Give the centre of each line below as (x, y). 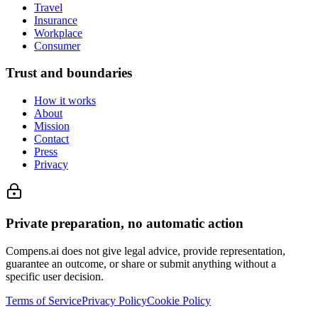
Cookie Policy (179, 300)
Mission (52, 126)
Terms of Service (44, 300)
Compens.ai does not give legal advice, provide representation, (146, 251)
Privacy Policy (114, 300)
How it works (65, 101)
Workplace (58, 33)
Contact (51, 139)
